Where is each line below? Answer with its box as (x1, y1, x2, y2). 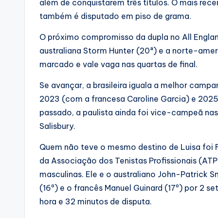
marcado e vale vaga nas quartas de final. (39, 59, 198, 70)
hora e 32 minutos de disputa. (39, 197, 152, 207)
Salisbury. (39, 121, 75, 131)
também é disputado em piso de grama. (39, 11, 191, 21)
